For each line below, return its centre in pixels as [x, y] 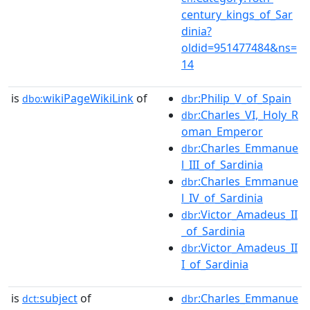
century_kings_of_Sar [237, 15]
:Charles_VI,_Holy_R [248, 115]
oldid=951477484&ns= [239, 48]
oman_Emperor [222, 131]
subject [58, 298]
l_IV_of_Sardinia [222, 198]
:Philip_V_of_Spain [245, 98]
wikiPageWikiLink [88, 98]
